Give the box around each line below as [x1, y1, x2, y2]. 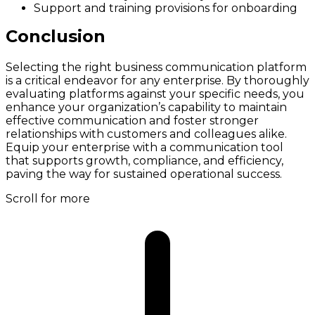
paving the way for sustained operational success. [6, 167, 282, 181]
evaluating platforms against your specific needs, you [6, 87, 304, 101]
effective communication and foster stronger [6, 114, 259, 128]
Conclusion [6, 26, 105, 47]
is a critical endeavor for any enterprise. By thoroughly [6, 74, 309, 88]
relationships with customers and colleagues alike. [6, 127, 287, 141]
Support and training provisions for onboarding [34, 1, 297, 15]
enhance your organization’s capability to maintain [6, 101, 287, 115]
